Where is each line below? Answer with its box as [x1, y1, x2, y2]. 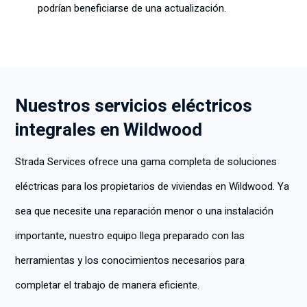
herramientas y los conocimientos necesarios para [15, 253, 245, 268]
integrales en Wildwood [15, 117, 202, 143]
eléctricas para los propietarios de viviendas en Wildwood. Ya [15, 179, 289, 194]
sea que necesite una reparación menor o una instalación [15, 204, 273, 219]
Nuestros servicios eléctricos [15, 93, 252, 119]
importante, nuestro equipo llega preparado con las [15, 228, 245, 243]
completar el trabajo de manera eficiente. [15, 278, 199, 293]
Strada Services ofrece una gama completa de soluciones [15, 154, 277, 169]
